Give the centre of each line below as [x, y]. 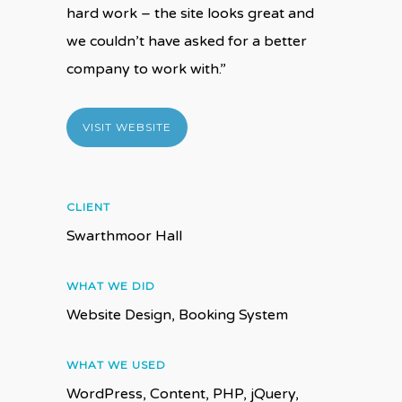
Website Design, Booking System [177, 315]
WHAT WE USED [116, 365]
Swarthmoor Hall [124, 236]
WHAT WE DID [110, 286]
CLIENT [88, 207]
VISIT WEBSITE [127, 127]
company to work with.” [146, 70]
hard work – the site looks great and [190, 14]
